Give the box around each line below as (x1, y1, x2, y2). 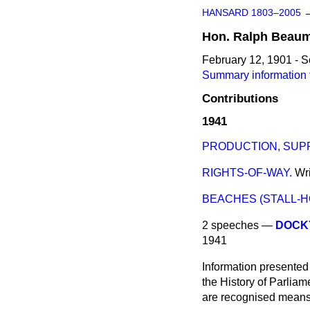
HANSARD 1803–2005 (202, 8, 301, 18)
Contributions (202, 91, 278, 106)
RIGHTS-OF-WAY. (202, 167, 292, 179)
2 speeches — (202, 219, 275, 232)
